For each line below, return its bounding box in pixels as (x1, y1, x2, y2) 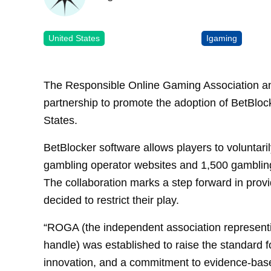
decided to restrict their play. (44, 194, 179, 207)
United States (48, 33, 100, 43)
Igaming (206, 33, 238, 43)
